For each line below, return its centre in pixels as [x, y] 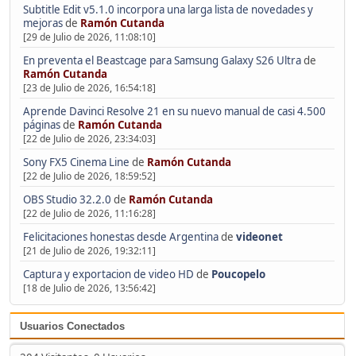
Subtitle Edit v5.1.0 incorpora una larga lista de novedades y [168, 9]
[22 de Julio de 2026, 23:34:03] [89, 138]
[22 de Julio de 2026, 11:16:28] [89, 213]
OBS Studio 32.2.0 [67, 199]
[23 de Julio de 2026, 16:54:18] [89, 87]
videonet [259, 236]
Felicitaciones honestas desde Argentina [120, 236]
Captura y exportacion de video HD [108, 274]
